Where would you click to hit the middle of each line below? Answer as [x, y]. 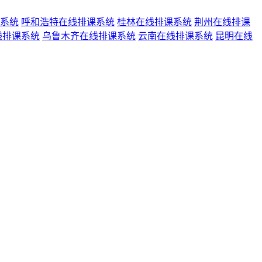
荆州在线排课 [222, 22]
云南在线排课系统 [175, 36]
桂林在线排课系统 [154, 22]
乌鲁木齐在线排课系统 [89, 36]
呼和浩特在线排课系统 [68, 22]
